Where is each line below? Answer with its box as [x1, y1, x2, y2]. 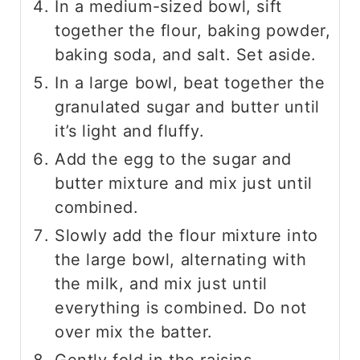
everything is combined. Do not [55, 298, 308, 318]
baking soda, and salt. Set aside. [55, 45, 317, 65]
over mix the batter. [55, 322, 214, 342]
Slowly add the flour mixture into [55, 226, 318, 246]
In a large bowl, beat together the [55, 73, 325, 93]
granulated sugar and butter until [55, 97, 320, 117]
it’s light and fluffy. [55, 121, 205, 141]
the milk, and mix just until [55, 274, 268, 294]
